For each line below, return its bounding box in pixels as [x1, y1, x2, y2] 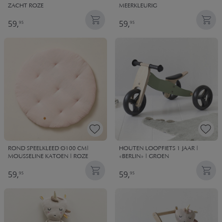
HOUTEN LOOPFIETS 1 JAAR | [119, 146, 198, 152]
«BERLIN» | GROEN [119, 154, 169, 160]
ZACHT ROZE [8, 3, 44, 9]
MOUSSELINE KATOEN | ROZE [8, 154, 88, 160]
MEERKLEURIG [119, 3, 157, 9]
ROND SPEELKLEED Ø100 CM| [8, 146, 89, 152]
